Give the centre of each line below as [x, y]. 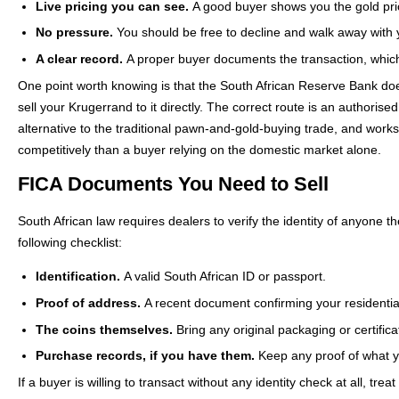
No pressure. [74, 33]
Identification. [77, 277]
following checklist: [70, 242]
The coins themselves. [104, 329]
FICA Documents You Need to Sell [173, 183]
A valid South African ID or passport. [223, 277]
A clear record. [79, 59]
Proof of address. [88, 302]
